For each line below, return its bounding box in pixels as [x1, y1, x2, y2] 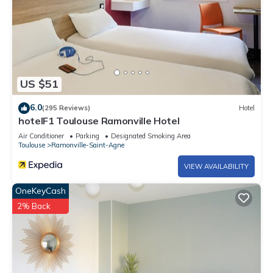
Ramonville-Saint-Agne [51, 140, 124, 149]
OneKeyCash [15, 185, 66, 196]
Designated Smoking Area [111, 131, 191, 140]
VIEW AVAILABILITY [184, 161, 249, 171]
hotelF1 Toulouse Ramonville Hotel [18, 114, 180, 127]
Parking [76, 131, 99, 140]
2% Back [17, 200, 51, 211]
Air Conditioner [18, 131, 64, 140]
